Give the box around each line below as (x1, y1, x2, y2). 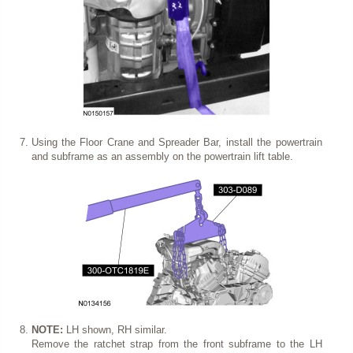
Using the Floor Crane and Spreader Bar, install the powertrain (31, 136, 322, 148)
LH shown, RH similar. (65, 324, 167, 336)
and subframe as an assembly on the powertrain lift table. (31, 150, 293, 162)
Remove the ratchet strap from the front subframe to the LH (31, 338, 322, 350)
